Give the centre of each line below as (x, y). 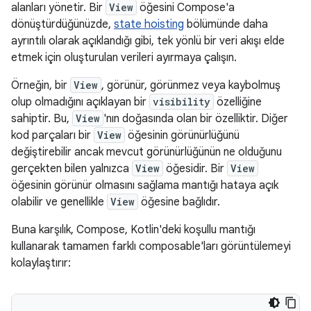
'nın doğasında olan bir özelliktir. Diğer (196, 119)
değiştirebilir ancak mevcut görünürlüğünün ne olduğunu (146, 152)
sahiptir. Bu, (42, 119)
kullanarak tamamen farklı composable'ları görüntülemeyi (151, 246)
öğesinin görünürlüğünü (182, 135)
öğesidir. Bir (195, 169)
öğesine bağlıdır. (179, 202)
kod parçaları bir (52, 135)
